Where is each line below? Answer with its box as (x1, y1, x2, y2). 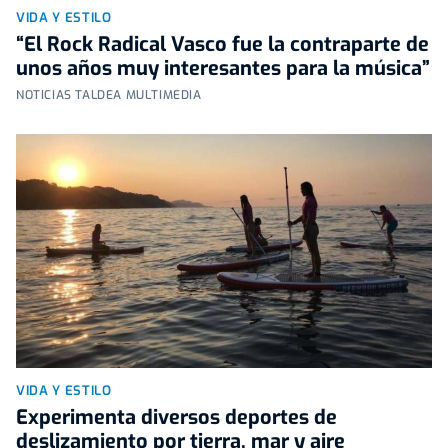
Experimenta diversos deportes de (16, 404, 337, 431)
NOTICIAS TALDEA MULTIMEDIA (16, 87, 202, 103)
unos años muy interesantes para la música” (16, 55, 430, 82)
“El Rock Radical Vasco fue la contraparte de (16, 31, 429, 58)
